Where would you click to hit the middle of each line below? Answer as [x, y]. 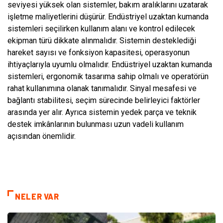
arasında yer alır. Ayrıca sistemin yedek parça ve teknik [102, 112]
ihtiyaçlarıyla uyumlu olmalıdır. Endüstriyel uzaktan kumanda [110, 64]
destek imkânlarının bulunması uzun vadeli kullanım [96, 124]
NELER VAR [37, 196]
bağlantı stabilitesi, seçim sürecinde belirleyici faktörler [104, 100]
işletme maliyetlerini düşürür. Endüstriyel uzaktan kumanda [108, 16]
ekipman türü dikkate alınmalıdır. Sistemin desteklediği [102, 40]
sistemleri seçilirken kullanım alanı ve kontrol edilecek [101, 28]
